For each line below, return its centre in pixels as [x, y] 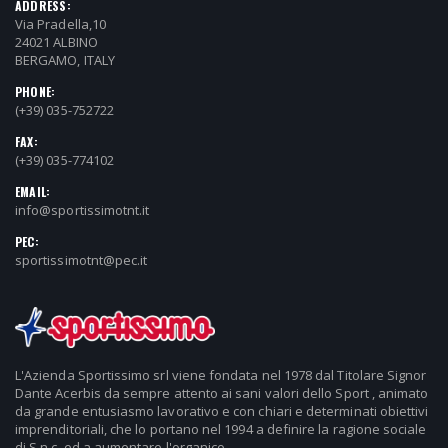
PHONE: [35, 91]
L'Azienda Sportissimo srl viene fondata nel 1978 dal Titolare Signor [221, 375]
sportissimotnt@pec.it [81, 259]
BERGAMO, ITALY [65, 59]
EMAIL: [33, 191]
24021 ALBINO [56, 41]
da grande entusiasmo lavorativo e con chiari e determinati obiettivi [222, 411]
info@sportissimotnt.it [82, 209]
